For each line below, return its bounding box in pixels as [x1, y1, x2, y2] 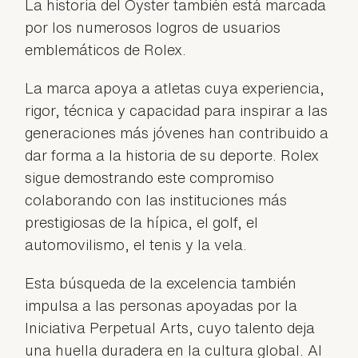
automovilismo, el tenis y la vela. [25, 237, 248, 252]
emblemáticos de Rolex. [25, 42, 187, 57]
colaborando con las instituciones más [25, 192, 288, 207]
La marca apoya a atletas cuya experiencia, [25, 80, 325, 95]
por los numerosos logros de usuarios [25, 19, 281, 34]
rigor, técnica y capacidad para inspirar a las [25, 102, 328, 117]
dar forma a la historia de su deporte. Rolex [25, 147, 320, 162]
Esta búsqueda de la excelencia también [25, 275, 297, 290]
